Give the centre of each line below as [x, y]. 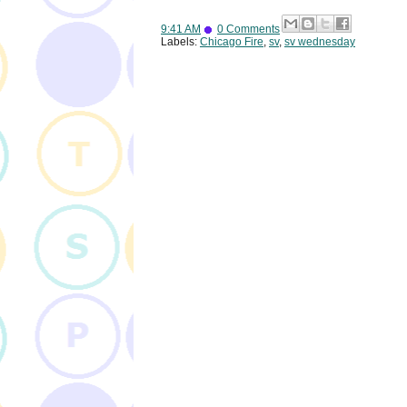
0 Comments [248, 30]
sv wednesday [320, 42]
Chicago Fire [232, 42]
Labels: [180, 42]
